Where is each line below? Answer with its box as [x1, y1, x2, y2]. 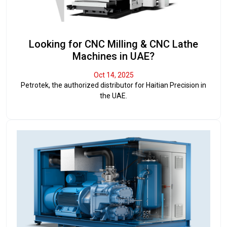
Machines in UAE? [72, 50, 155, 63]
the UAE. [100, 92, 127, 100]
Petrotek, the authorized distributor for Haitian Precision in [21, 81, 206, 90]
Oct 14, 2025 [93, 71, 134, 80]
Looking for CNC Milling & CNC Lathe [29, 38, 198, 51]
